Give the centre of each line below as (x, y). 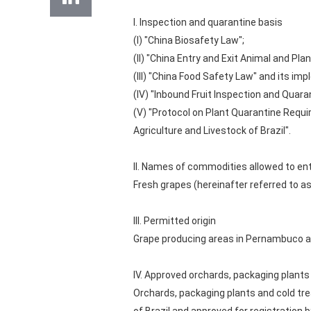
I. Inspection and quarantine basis (208, 22)
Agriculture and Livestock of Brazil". (212, 131)
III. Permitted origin (175, 221)
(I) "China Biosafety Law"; (189, 40)
